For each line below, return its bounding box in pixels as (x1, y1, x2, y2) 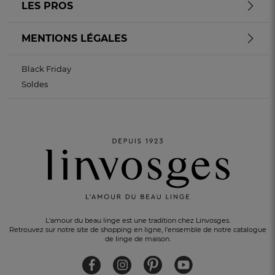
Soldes (21, 79, 48, 89)
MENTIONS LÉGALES (21, 32, 127, 44)
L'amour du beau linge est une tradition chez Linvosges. (45, 215, 230, 225)
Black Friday (21, 63, 71, 74)
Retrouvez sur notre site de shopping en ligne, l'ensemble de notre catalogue (9, 225, 266, 234)
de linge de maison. (104, 234, 171, 243)
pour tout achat (151, 257, 214, 268)
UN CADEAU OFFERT (61, 257, 152, 268)
